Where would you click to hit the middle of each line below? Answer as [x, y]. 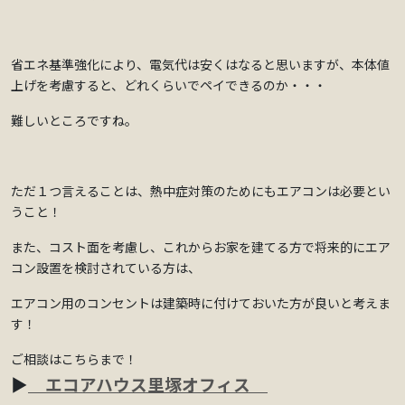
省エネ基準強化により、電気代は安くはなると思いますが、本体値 [200, 65]
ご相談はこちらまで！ [74, 359]
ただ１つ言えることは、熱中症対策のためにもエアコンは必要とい [201, 191]
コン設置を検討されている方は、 [106, 268]
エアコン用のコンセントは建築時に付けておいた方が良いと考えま [201, 303]
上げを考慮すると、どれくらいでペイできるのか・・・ [169, 85]
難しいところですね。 [74, 121]
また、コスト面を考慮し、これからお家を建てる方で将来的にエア [201, 247]
